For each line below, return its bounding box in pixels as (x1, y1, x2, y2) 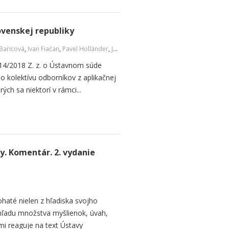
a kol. (138, 44, 153, 53)
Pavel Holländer (62, 44, 108, 53)
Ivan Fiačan (28, 44, 59, 53)
